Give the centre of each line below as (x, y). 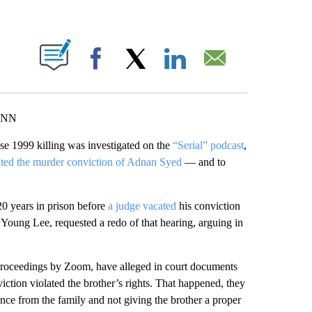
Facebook (134, 72)
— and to (203, 162)
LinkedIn (211, 72)
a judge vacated (143, 206)
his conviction (209, 206)
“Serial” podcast (206, 145)
